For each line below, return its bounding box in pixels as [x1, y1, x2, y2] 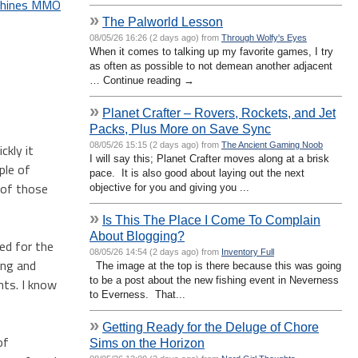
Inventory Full [221, 246, 274, 257]
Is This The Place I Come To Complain [102, 212, 320, 227]
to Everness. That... [89, 288, 185, 300]
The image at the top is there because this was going [89, 259, 341, 272]
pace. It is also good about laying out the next [89, 166, 304, 179]
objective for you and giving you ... [89, 181, 249, 193]
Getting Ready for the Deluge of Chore [102, 319, 319, 334]
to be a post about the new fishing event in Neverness [89, 273, 339, 286]
